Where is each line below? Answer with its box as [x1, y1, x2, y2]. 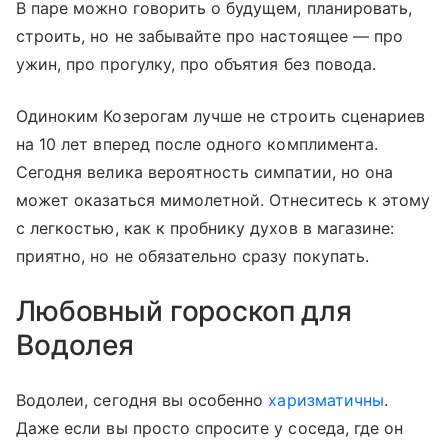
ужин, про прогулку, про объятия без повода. [16, 54, 382, 75]
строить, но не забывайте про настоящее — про [16, 26, 404, 47]
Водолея [16, 328, 135, 363]
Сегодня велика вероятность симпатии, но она [16, 162, 394, 183]
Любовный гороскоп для [16, 294, 353, 329]
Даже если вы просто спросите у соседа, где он [16, 418, 404, 439]
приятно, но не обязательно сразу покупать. [16, 246, 370, 267]
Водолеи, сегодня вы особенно [16, 390, 269, 411]
